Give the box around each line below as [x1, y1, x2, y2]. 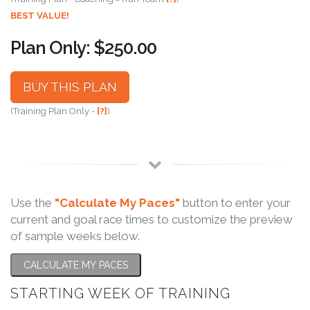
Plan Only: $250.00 [10, 37, 156, 58]
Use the [10, 195, 55, 210]
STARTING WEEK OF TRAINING [10, 284, 230, 302]
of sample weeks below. [10, 228, 140, 243]
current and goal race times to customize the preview [10, 212, 293, 226]
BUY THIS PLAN [23, 79, 117, 94]
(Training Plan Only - [10, 105, 97, 116]
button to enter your [180, 195, 291, 210]
